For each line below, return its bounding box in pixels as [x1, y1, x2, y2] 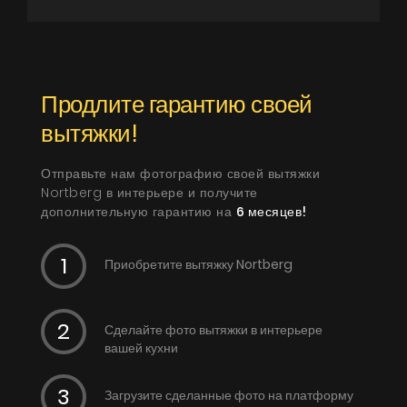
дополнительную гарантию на [41, 202, 236, 221]
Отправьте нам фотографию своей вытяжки [41, 164, 320, 183]
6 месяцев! [235, 202, 307, 221]
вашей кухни [104, 338, 178, 357]
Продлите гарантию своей [41, 87, 313, 121]
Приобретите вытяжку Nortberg [104, 254, 293, 273]
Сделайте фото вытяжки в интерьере [104, 320, 323, 339]
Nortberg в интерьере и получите [41, 183, 258, 202]
